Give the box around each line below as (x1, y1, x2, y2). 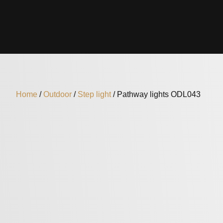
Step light (78, 90, 111, 99)
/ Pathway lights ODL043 (111, 90, 201, 99)
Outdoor (43, 90, 72, 99)
